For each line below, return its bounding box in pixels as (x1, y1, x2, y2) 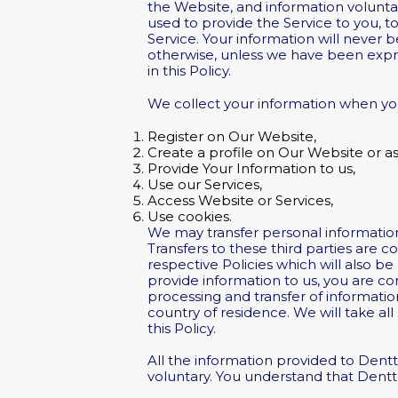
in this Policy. (147, 63, 232, 80)
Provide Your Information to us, (147, 160, 356, 177)
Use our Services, (147, 176, 263, 193)
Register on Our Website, (147, 128, 317, 145)
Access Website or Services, (147, 192, 334, 209)
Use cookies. (147, 208, 233, 225)
